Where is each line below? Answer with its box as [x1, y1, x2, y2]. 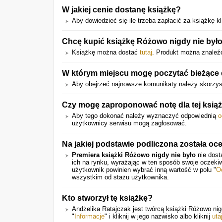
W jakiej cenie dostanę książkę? [62, 5, 181, 14]
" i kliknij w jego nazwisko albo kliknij [105, 213, 212, 220]
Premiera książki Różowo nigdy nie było [72, 151, 196, 159]
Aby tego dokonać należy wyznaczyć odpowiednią [72, 112, 218, 119]
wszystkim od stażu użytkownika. [72, 173, 169, 181]
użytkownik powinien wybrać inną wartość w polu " [72, 166, 216, 173]
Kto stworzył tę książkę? [62, 193, 153, 202]
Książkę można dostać [72, 49, 140, 56]
